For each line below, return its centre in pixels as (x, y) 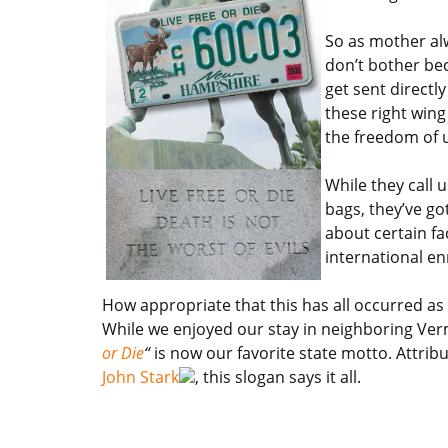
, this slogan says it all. (278, 376)
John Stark (140, 376)
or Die (123, 352)
